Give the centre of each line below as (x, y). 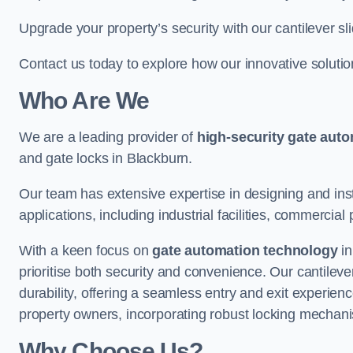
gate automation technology (245, 251)
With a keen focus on (86, 251)
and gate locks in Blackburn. (106, 158)
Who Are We (84, 100)
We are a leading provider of (108, 137)
